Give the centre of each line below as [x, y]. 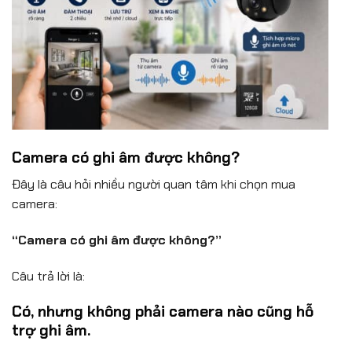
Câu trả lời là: [48, 277]
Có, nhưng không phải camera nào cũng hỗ [163, 311]
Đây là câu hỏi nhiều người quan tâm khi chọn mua [154, 185]
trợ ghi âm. [51, 330]
